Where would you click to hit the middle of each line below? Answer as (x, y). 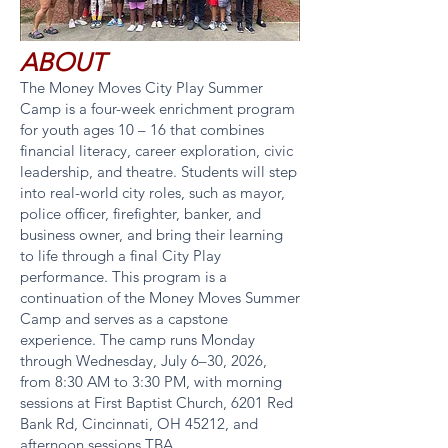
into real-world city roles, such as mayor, (152, 192)
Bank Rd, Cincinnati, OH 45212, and (139, 423)
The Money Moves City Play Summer (141, 87)
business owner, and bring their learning (151, 234)
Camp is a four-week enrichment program (157, 108)
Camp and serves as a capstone (124, 318)
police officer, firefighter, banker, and (140, 213)
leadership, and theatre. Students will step (158, 171)
